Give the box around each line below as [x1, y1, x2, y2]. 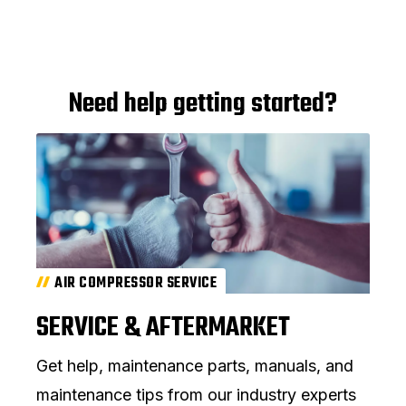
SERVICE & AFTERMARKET [36, 307, 290, 350]
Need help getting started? [69, 83, 337, 126]
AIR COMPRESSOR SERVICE [54, 272, 217, 296]
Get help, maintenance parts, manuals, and [36, 356, 353, 376]
